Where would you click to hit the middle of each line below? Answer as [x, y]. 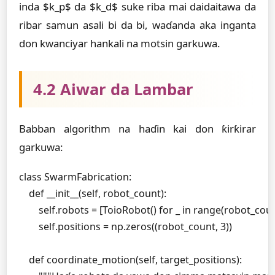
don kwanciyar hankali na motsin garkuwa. [120, 43]
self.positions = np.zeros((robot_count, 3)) [126, 227]
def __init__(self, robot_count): [93, 193]
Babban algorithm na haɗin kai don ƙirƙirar [137, 129]
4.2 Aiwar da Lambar [113, 89]
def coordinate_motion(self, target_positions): [130, 260]
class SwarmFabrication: [75, 177]
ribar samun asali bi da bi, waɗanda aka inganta [137, 25]
